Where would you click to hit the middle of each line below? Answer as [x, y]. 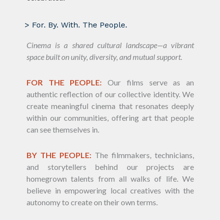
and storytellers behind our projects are [110, 166]
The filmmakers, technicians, [143, 155]
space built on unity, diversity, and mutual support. [104, 56]
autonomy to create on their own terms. [92, 202]
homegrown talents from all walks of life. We [110, 178]
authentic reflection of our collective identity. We [110, 94]
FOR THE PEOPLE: [64, 82]
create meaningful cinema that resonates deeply [110, 106]
